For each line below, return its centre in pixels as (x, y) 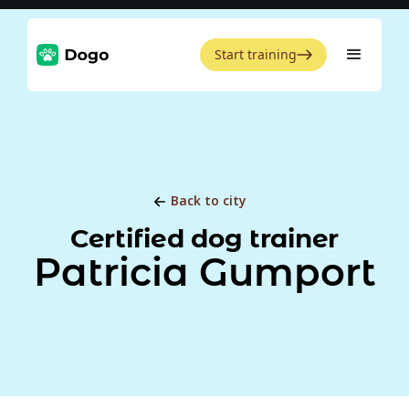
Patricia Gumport (204, 272)
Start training (256, 54)
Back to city (208, 200)
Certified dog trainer (204, 238)
